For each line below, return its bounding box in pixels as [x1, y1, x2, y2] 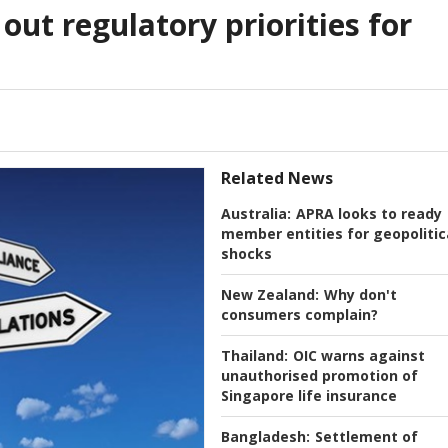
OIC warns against [293, 346, 425, 366]
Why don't [324, 285, 397, 305]
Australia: [221, 204, 291, 224]
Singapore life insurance [221, 386, 397, 406]
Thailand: [221, 346, 288, 366]
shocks [221, 244, 272, 264]
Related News [221, 167, 333, 190]
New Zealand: [221, 285, 319, 305]
